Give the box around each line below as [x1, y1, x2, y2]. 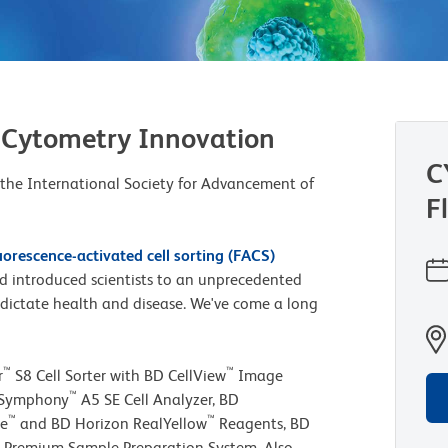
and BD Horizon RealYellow [16, 414, 207, 433]
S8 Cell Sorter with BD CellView [11, 366, 226, 385]
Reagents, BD [215, 414, 310, 433]
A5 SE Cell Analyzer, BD [77, 390, 239, 409]
